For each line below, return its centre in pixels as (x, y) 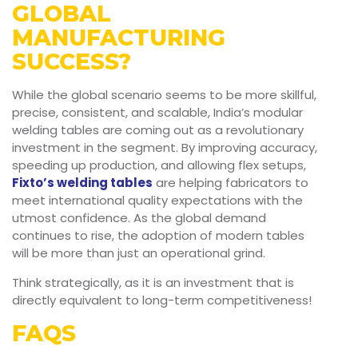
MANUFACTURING (119, 38)
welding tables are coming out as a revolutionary (158, 130)
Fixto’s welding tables (82, 183)
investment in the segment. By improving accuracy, (165, 148)
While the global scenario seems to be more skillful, (164, 95)
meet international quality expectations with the (157, 201)
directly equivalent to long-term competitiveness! (162, 300)
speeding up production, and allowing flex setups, (159, 165)
